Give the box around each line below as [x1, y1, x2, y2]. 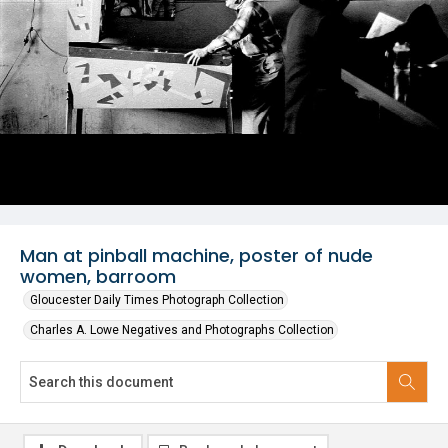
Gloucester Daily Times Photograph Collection [30, 293, 284, 307]
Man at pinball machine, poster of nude [20, 243, 373, 268]
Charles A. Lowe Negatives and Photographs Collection [30, 323, 334, 337]
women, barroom [20, 264, 176, 289]
